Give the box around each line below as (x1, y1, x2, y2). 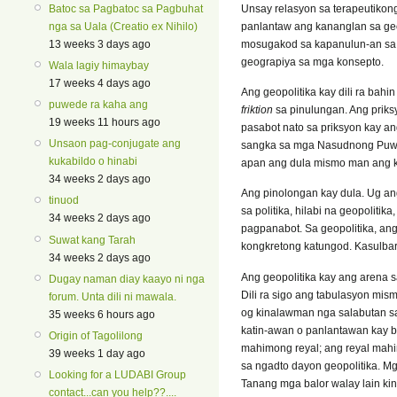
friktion (241, 103, 273, 116)
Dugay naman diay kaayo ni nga (49, 272, 205, 285)
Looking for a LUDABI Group (49, 369, 186, 382)
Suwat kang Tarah (49, 233, 136, 246)
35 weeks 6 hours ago (49, 307, 155, 321)
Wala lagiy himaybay (49, 58, 149, 72)
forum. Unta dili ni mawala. (49, 290, 176, 303)
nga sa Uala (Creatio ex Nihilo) (49, 19, 198, 33)
